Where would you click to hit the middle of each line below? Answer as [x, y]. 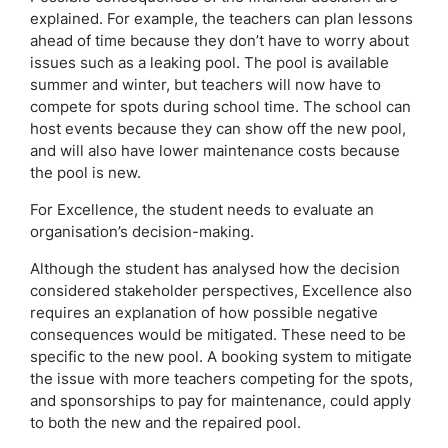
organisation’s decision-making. [142, 231]
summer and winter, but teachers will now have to [205, 84]
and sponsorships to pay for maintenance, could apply [220, 400]
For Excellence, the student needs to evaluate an [202, 209]
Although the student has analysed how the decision [215, 268]
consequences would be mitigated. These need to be [218, 334]
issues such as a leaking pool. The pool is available [209, 62]
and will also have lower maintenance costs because [215, 150]
